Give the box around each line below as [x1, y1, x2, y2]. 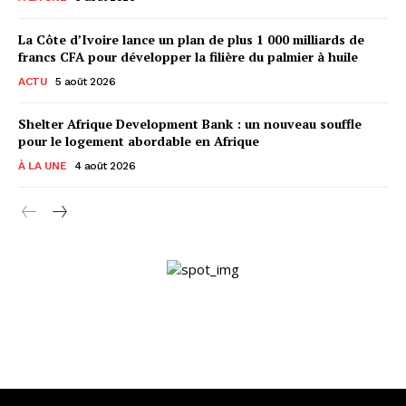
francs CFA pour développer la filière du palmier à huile [18, 47, 358, 65]
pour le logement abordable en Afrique [18, 131, 259, 150]
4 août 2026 [73, 159, 135, 172]
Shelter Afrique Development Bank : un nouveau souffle [18, 114, 362, 132]
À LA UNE [18, 159, 66, 172]
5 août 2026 [54, 74, 115, 88]
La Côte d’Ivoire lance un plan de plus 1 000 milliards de [18, 30, 364, 48]
